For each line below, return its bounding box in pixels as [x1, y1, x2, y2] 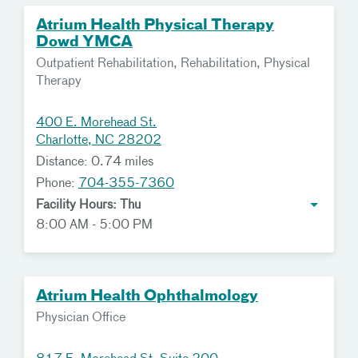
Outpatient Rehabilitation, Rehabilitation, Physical [36, 58, 310, 70]
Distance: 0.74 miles [36, 156, 153, 169]
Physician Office [36, 312, 125, 324]
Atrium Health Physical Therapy [36, 18, 274, 33]
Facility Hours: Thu [36, 199, 141, 212]
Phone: [36, 177, 78, 190]
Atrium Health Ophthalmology [36, 289, 258, 304]
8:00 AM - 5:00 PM [36, 219, 153, 232]
